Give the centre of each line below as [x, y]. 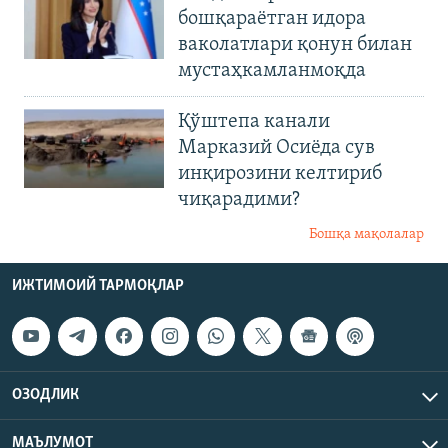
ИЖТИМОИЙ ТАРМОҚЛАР [98, 286]
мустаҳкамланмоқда [272, 71]
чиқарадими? [239, 200]
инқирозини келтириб [280, 174]
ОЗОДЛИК [45, 395]
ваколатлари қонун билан [295, 45]
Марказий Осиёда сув [276, 148]
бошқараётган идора [272, 19]
